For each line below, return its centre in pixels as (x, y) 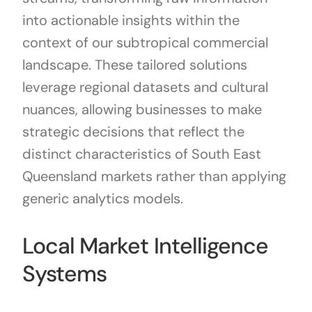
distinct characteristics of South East (141, 154)
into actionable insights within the (131, 21)
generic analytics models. (102, 199)
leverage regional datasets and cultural (145, 87)
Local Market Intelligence (145, 246)
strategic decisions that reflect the (133, 132)
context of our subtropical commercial (145, 43)
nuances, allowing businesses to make (142, 110)
